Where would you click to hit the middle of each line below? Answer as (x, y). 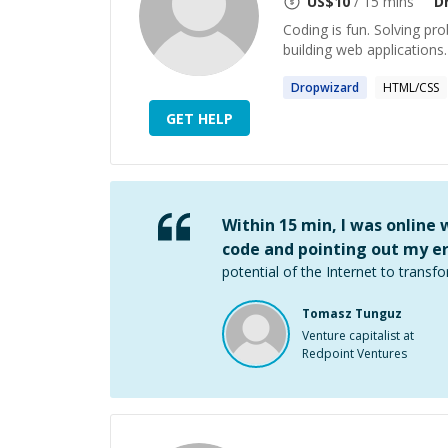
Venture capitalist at (358, 335)
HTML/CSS (411, 87)
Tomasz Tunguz (352, 313)
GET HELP (199, 118)
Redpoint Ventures (354, 353)
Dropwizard (325, 87)
